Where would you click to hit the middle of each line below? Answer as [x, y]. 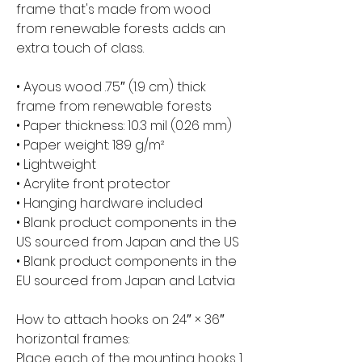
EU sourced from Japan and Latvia [126, 281]
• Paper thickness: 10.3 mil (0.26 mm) [124, 126]
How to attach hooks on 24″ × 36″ [120, 320]
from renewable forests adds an [121, 29]
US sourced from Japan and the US [128, 242]
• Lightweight [56, 165]
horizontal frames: [73, 339]
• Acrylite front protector [93, 184]
